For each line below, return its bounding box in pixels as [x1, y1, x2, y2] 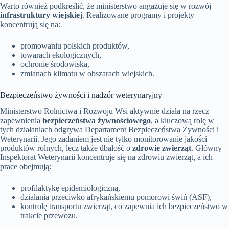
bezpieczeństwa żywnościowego [42, 116, 151, 125]
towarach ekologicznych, [20, 50, 101, 59]
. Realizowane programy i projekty [82, 10, 194, 19]
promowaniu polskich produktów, [20, 41, 129, 50]
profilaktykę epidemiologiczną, [20, 184, 120, 193]
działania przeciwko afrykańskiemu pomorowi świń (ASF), [20, 193, 212, 202]
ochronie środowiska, [20, 59, 89, 68]
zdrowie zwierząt [132, 144, 191, 153]
